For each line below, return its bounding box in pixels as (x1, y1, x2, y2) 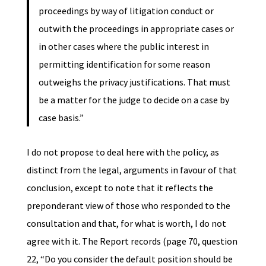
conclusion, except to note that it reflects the (26, 181, 213, 194)
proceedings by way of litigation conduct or (38, 4, 214, 17)
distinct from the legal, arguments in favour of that (26, 163, 237, 176)
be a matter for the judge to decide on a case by (38, 93, 229, 106)
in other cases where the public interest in (38, 40, 209, 52)
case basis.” (38, 111, 84, 123)
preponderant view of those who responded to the (26, 199, 230, 211)
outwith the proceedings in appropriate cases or (38, 22, 234, 34)
